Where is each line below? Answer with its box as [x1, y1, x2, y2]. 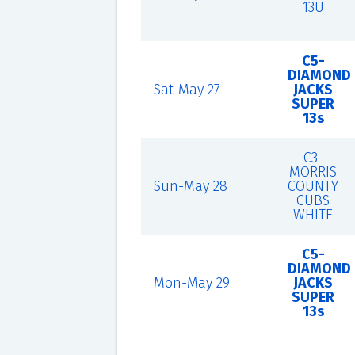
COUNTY [288, 177, 339, 195]
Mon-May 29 [153, 274, 230, 292]
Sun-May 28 [153, 177, 227, 195]
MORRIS [289, 163, 338, 181]
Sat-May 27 [153, 81, 220, 98]
